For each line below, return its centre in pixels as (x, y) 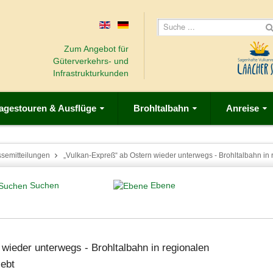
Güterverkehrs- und (90, 61)
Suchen (44, 185)
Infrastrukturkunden (90, 73)
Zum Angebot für (96, 49)
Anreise (243, 108)
